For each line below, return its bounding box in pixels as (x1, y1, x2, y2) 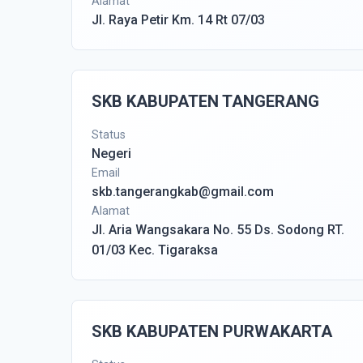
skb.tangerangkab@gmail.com (92, 184, 274, 199)
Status (92, 128, 126, 141)
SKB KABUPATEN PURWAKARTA (92, 322, 332, 341)
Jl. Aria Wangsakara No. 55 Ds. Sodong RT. (92, 222, 344, 237)
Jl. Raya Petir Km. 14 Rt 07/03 (92, 12, 265, 28)
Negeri (92, 146, 131, 161)
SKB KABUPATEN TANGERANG (92, 92, 319, 111)
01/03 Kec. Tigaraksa (92, 242, 218, 258)
